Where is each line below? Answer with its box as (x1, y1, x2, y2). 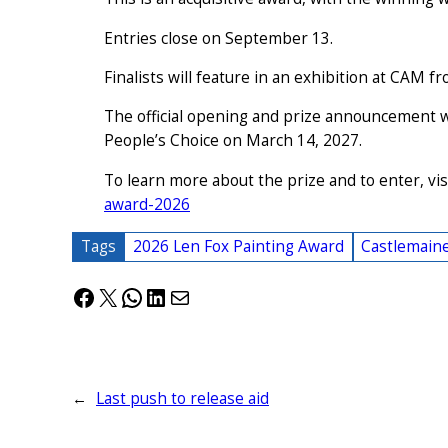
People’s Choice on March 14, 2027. (104, 130, 362, 152)
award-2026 (104, 193, 190, 215)
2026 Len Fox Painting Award (133, 236, 345, 258)
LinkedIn (143, 279, 237, 313)
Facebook (71, 279, 175, 313)
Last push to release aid (96, 388, 269, 410)
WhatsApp (119, 279, 233, 313)
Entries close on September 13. (104, 27, 333, 49)
